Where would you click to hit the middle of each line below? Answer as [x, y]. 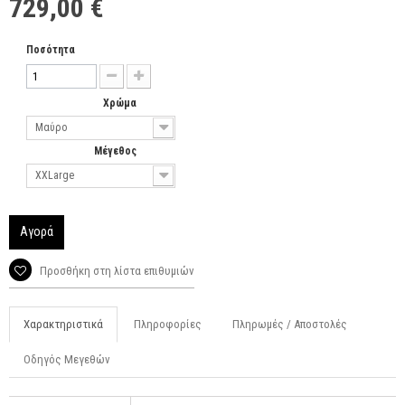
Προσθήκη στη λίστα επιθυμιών [116, 270]
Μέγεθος [117, 151]
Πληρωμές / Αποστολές [290, 324]
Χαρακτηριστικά [63, 324]
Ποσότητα [51, 49]
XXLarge [55, 175]
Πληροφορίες [168, 324]
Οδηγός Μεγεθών [67, 359]
